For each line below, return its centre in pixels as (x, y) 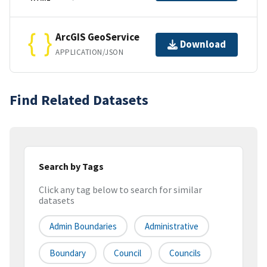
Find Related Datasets (79, 100)
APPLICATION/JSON (90, 52)
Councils (185, 253)
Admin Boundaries (83, 226)
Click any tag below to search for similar (120, 190)
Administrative (172, 226)
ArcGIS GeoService (97, 37)
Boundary (68, 253)
